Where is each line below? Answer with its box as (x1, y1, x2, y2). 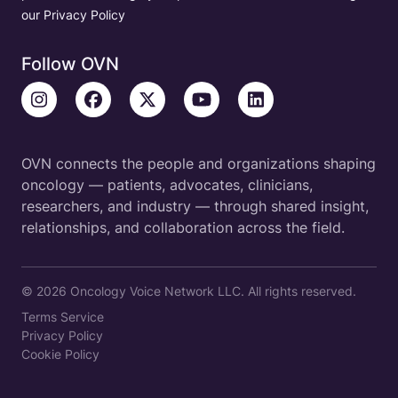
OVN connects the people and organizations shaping (21, 155, 376, 173)
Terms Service (21, 309, 104, 325)
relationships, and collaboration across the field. (21, 219, 345, 237)
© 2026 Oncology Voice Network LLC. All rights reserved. (21, 283, 356, 299)
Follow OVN (21, 53, 119, 76)
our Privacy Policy (21, 7, 125, 23)
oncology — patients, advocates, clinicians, (21, 176, 313, 195)
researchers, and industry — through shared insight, (21, 197, 369, 216)
